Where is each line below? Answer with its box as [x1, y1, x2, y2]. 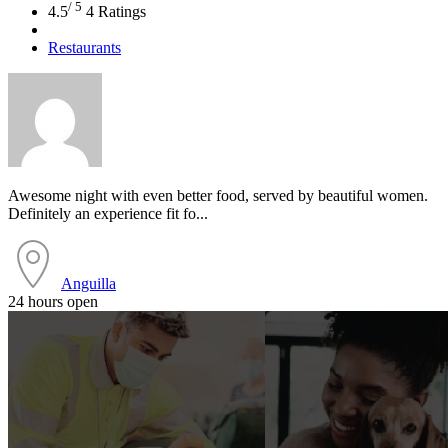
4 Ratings [86, 3, 146, 21]
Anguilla [61, 275, 116, 293]
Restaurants [48, 39, 121, 57]
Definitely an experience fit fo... [8, 205, 208, 223]
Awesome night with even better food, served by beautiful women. [8, 187, 428, 205]
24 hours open [8, 293, 98, 311]
